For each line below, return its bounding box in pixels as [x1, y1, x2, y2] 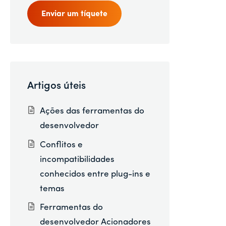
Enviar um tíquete [41, 10, 107, 19]
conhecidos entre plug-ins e [39, 169, 150, 179]
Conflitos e [39, 140, 83, 149]
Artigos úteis [27, 81, 86, 91]
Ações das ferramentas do [39, 107, 144, 116]
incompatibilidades [39, 155, 115, 164]
